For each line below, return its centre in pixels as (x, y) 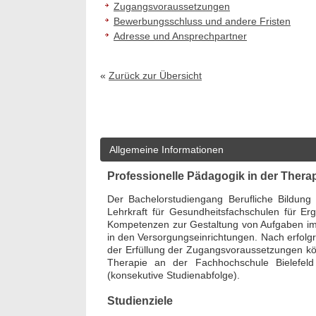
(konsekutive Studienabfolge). (174, 275)
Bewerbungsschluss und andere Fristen (202, 21)
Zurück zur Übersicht (155, 75)
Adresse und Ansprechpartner (180, 36)
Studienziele (140, 300)
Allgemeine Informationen (166, 150)
